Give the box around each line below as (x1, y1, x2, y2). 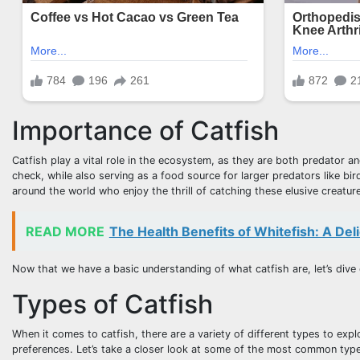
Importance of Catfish (12, 114, 279, 146)
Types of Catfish (12, 288, 213, 321)
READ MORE (25, 223, 104, 239)
